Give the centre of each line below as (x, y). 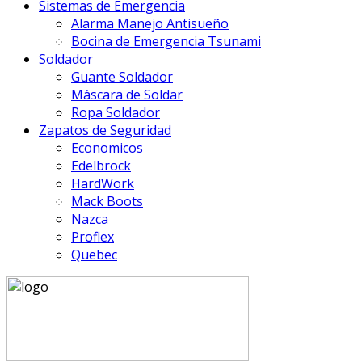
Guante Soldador (122, 77)
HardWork (103, 184)
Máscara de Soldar (127, 95)
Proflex (93, 237)
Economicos (107, 148)
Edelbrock (101, 166)
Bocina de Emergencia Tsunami (166, 42)
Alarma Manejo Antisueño (150, 24)
